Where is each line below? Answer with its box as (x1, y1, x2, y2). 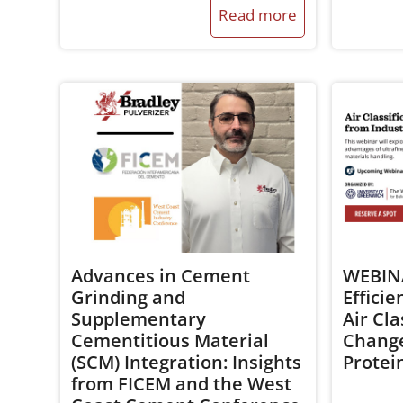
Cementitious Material (71, 327, 270, 353)
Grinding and (71, 284, 186, 309)
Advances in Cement (71, 263, 251, 288)
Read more (218, 4, 297, 25)
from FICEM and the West (71, 371, 292, 396)
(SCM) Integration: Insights (71, 349, 302, 374)
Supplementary (71, 306, 207, 331)
